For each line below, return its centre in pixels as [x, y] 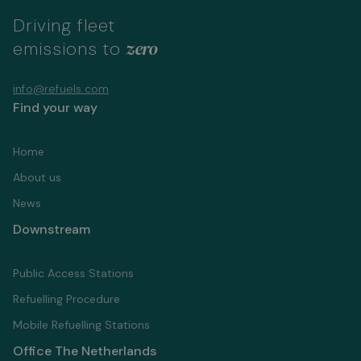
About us [37, 178]
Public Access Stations [73, 274]
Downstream [52, 230]
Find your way [55, 108]
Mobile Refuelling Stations [81, 325]
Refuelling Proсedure [66, 299]
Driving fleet [64, 26]
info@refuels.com [61, 89]
